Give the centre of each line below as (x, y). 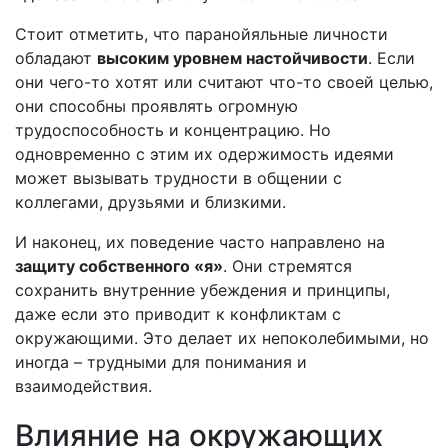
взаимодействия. (83, 386)
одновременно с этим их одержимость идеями (204, 154)
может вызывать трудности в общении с (178, 178)
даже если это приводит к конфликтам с (178, 314)
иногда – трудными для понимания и (161, 362)
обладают (56, 58)
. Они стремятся (287, 266)
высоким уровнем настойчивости (232, 58)
